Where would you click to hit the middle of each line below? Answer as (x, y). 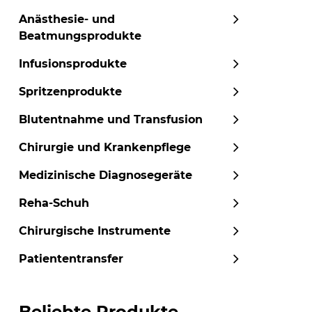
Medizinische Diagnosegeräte (106, 175)
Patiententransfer (71, 259)
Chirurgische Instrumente (95, 231)
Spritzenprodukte (70, 92)
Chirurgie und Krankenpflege (105, 147)
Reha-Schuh (54, 203)
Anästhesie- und (67, 19)
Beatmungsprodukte (80, 36)
